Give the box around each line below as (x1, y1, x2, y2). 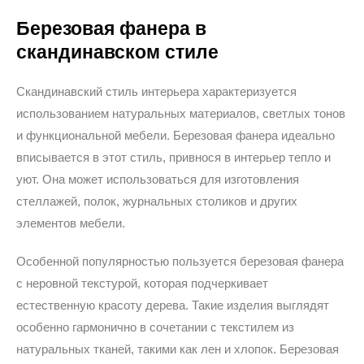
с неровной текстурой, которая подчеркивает (16, 276, 268, 290)
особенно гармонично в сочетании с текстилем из (16, 320, 294, 334)
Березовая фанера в (16, 18, 206, 39)
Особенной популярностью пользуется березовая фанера (16, 254, 344, 268)
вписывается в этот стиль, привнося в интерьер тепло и (16, 150, 331, 164)
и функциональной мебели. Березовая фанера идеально (16, 128, 335, 142)
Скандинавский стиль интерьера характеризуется (16, 84, 297, 98)
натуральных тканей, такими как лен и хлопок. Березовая (16, 342, 339, 356)
